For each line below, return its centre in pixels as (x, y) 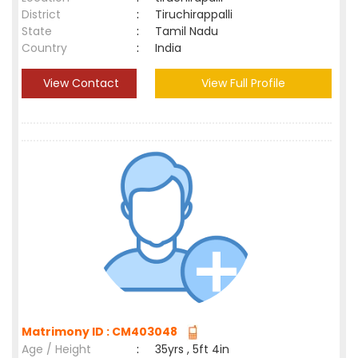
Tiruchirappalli (197, 14)
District (41, 14)
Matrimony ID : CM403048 (102, 332)
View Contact (79, 83)
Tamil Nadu (187, 31)
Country (44, 48)
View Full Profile (243, 83)
